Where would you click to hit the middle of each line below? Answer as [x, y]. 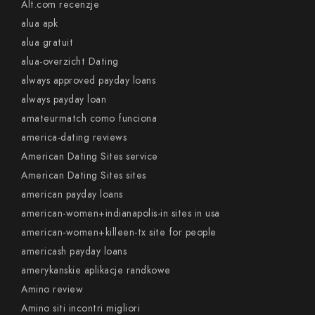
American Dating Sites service [90, 156]
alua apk [39, 24]
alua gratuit [47, 43]
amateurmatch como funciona [89, 118]
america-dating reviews [74, 137]
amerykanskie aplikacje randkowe [96, 270]
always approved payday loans [88, 81]
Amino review [52, 289]
